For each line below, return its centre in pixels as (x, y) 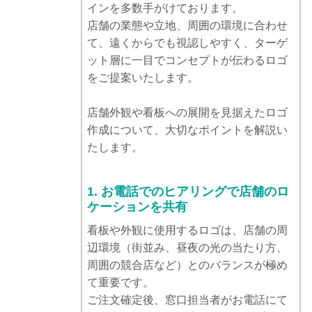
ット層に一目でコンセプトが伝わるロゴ (187, 61)
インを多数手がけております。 (165, 8)
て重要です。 (120, 283)
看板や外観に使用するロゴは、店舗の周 (187, 231)
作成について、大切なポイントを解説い (187, 130)
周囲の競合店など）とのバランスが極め (187, 265)
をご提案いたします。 (143, 78)
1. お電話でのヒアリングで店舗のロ (188, 192)
